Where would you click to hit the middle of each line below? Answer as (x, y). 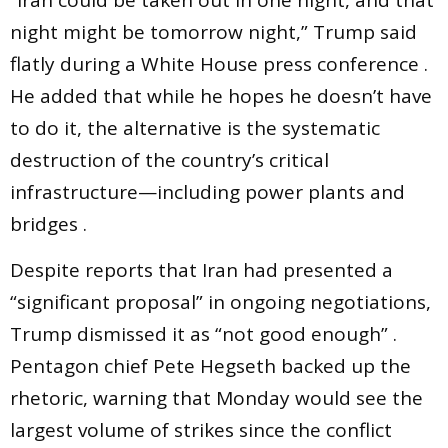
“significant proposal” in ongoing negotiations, (220, 302)
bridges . (48, 223)
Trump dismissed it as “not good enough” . (203, 334)
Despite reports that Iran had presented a (201, 270)
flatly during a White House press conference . (219, 63)
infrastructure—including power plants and (207, 191)
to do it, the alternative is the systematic (195, 127)
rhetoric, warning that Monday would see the (216, 398)
